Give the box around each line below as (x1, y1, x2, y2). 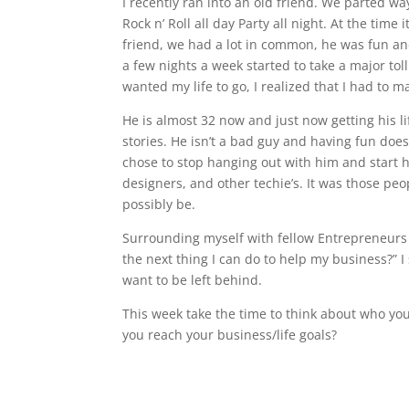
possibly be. (122, 195, 196, 213)
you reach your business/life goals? (122, 326, 338, 343)
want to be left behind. (122, 271, 263, 288)
